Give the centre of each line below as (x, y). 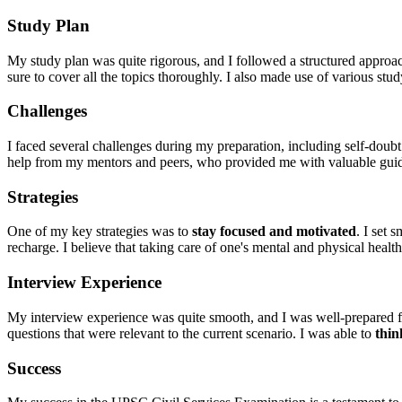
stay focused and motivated (274, 232)
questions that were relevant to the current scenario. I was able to (191, 333)
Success (34, 368)
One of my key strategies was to (100, 232)
